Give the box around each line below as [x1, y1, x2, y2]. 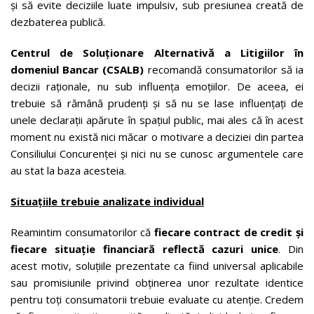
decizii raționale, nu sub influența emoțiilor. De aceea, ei [11, 78, 303, 93]
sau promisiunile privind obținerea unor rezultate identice [11, 275, 303, 289]
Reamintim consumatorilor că [11, 224, 154, 239]
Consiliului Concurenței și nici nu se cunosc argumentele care [11, 146, 303, 161]
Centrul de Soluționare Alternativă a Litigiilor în [11, 45, 303, 60]
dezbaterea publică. [11, 14, 105, 29]
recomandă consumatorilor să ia [144, 62, 304, 76]
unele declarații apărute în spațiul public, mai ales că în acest [11, 112, 303, 127]
